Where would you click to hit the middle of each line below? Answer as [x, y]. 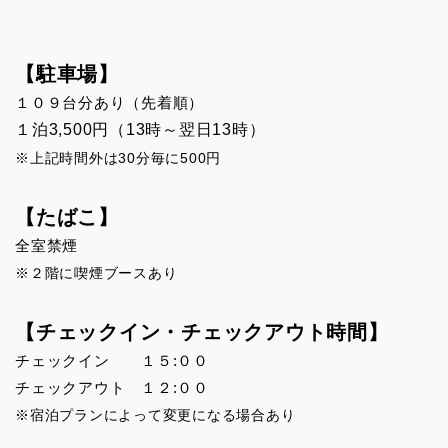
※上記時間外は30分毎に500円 [118, 158]
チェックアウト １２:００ [112, 388]
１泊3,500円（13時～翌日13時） [140, 130]
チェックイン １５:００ [112, 361]
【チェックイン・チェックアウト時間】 [202, 332]
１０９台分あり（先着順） [110, 103]
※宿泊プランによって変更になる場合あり [155, 415]
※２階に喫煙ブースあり [96, 273]
